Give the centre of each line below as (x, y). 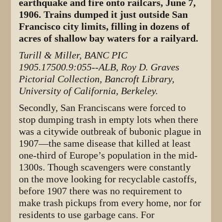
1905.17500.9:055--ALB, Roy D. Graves (99, 67)
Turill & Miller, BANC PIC (73, 55)
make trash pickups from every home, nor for (110, 203)
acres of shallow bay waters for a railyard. (109, 38)
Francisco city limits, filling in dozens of (105, 26)
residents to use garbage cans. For (87, 215)
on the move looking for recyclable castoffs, (108, 179)
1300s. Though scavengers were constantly (105, 167)
